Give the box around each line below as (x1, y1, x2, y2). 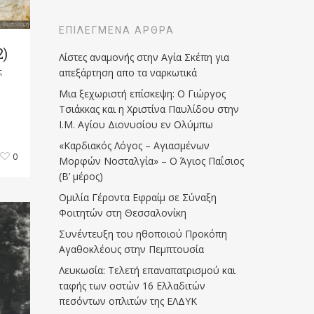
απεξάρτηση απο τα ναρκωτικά (59, 66, 198, 79)
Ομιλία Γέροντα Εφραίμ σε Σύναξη (59, 191, 217, 204)
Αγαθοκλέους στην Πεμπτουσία (59, 243, 205, 256)
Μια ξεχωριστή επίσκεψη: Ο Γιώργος (59, 87, 226, 100)
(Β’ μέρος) (59, 170, 104, 183)
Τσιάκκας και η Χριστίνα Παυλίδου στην (59, 102, 240, 116)
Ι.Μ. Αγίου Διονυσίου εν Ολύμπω (59, 118, 214, 131)
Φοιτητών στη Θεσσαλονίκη (59, 206, 187, 219)
